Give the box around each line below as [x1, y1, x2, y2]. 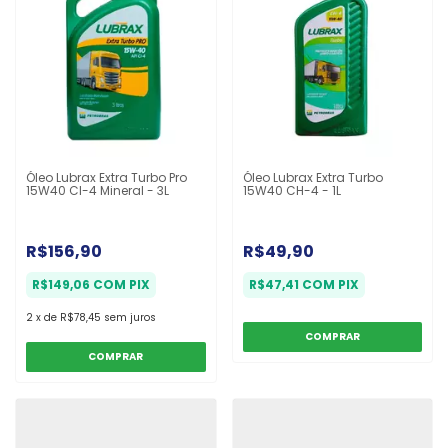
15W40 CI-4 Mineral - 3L [26, 181, 169, 199]
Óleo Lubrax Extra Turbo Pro [26, 168, 187, 186]
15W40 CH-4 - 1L [242, 181, 341, 199]
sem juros [104, 309, 156, 325]
